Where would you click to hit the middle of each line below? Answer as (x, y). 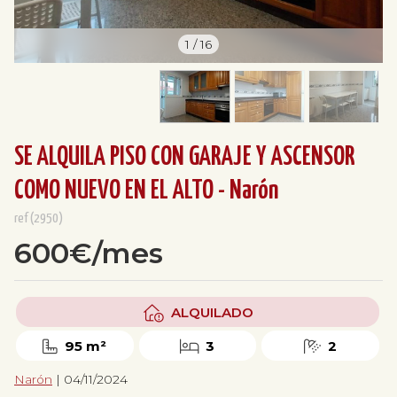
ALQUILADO (212, 312)
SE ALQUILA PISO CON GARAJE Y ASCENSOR (185, 158)
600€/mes (89, 253)
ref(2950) (39, 219)
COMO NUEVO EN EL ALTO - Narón (146, 191)
